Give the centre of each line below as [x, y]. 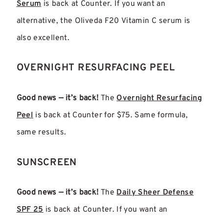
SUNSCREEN [47, 163]
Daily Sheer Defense [155, 193]
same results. [41, 132]
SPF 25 [30, 210]
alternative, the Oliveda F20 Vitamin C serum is [103, 21]
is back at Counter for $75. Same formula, [111, 115]
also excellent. [43, 38]
